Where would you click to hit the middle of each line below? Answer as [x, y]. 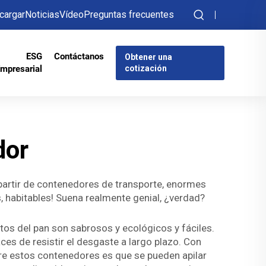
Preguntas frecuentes [129, 15]
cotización [145, 68]
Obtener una [148, 57]
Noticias [42, 15]
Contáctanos [79, 56]
